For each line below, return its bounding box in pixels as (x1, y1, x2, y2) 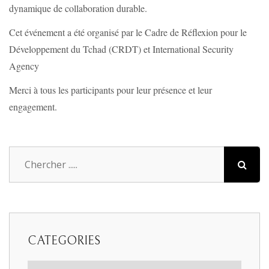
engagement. (9, 100, 57, 113)
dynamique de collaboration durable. (9, 1, 147, 14)
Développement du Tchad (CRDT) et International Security (9, 42, 234, 55)
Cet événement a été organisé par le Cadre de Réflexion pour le (9, 25, 247, 38)
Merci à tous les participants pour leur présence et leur (9, 83, 212, 96)
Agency (9, 59, 39, 72)
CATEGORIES (28, 234, 100, 248)
